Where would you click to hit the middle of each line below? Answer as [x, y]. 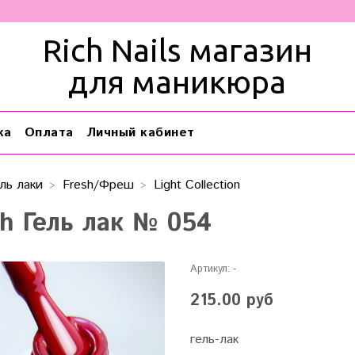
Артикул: [210, 269]
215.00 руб [231, 301]
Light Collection [197, 185]
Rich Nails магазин [177, 50]
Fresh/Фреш [98, 185]
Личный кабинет [140, 132]
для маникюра [177, 82]
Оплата [49, 132]
